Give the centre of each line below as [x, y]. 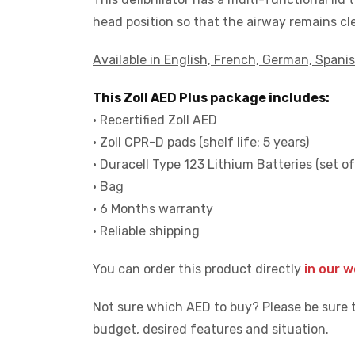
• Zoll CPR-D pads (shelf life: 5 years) [201, 142]
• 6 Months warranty [153, 208]
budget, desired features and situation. [211, 329]
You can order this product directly [198, 269]
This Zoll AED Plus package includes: [211, 97]
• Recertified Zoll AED [155, 120]
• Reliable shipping [146, 231]
